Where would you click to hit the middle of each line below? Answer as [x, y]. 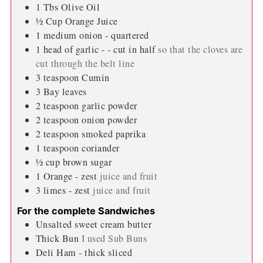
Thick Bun [57, 238]
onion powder [109, 119]
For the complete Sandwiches [86, 210]
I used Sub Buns [114, 238]
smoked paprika [114, 134]
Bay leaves [65, 91]
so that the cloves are [200, 49]
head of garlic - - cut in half [99, 49]
